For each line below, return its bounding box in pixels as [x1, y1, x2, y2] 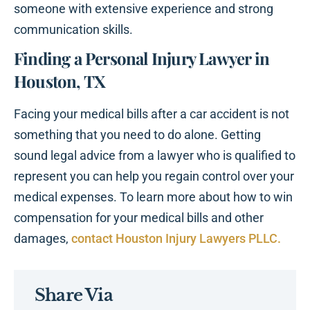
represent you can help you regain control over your [14, 169, 294, 184]
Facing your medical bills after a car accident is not [14, 107, 289, 122]
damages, [14, 231, 71, 246]
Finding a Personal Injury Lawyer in [14, 47, 270, 70]
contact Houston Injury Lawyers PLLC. [71, 231, 281, 246]
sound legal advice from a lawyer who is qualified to [14, 148, 295, 163]
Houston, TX [14, 70, 106, 93]
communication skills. [14, 22, 133, 37]
